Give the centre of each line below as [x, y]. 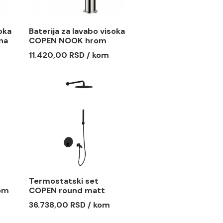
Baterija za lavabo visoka [135, 59]
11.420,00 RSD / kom [126, 86]
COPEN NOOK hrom [125, 70]
